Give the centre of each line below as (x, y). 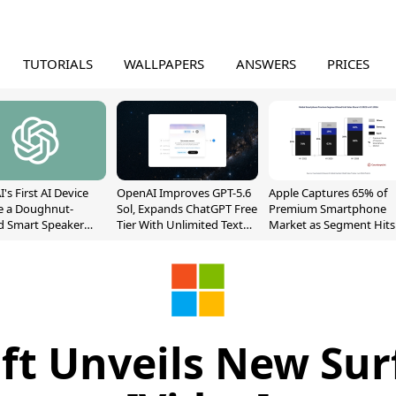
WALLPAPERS (164, 64)
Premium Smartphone (327, 209)
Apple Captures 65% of (328, 193)
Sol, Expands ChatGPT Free (187, 209)
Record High (301, 240)
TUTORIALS (57, 64)
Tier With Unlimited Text (180, 225)
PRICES (349, 64)
